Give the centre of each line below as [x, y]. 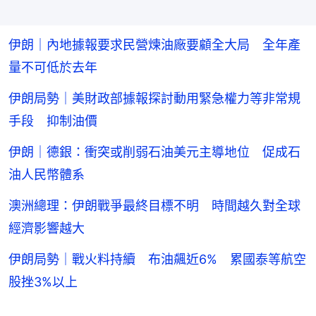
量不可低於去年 [53, 68]
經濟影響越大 [47, 229]
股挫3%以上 [43, 282]
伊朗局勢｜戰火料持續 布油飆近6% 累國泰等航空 [157, 260]
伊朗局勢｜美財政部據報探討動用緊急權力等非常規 [154, 99]
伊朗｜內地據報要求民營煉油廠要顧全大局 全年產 [154, 45]
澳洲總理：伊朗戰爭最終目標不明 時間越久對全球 [154, 206]
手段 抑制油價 [53, 121]
